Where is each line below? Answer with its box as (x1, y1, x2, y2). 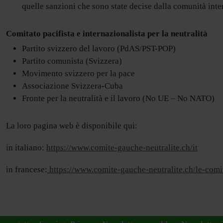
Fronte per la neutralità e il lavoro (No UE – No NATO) (22, 94, 215, 104)
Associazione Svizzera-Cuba (22, 81, 123, 91)
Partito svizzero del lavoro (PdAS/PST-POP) (22, 44, 176, 54)
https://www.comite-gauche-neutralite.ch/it (46, 143, 198, 153)
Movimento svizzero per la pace (22, 69, 135, 79)
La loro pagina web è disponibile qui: (6, 121, 137, 131)
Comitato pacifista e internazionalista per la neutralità (6, 29, 208, 39)
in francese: (6, 165, 47, 175)
